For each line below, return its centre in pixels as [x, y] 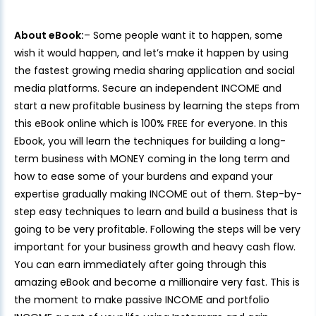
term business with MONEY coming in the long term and [152, 159]
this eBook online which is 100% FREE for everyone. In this [151, 124]
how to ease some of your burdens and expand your [144, 177]
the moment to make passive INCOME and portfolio [142, 300]
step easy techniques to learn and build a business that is [156, 212]
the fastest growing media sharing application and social [154, 71]
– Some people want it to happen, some [183, 36]
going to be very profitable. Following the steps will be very [157, 230]
